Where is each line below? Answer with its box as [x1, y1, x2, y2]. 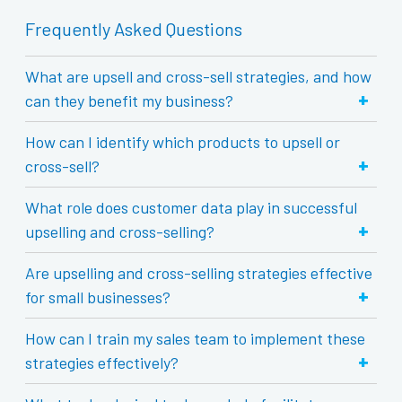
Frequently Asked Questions [25, 17, 243, 39]
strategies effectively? [25, 352, 179, 372]
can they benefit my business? [25, 90, 234, 110]
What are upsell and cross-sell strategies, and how [25, 66, 372, 86]
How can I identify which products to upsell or [25, 131, 341, 152]
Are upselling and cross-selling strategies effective [25, 262, 373, 283]
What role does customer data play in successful [25, 197, 358, 217]
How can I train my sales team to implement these [25, 328, 366, 348]
